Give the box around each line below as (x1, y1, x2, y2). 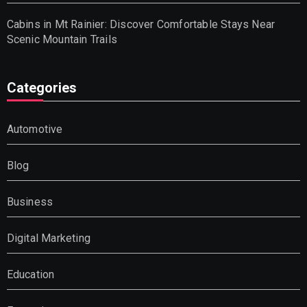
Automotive (6, 122, 63, 136)
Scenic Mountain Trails (6, 32, 117, 46)
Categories (6, 79, 77, 96)
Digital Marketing (6, 231, 90, 245)
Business (6, 195, 53, 208)
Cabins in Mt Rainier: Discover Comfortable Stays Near (6, 17, 275, 31)
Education (6, 267, 55, 281)
